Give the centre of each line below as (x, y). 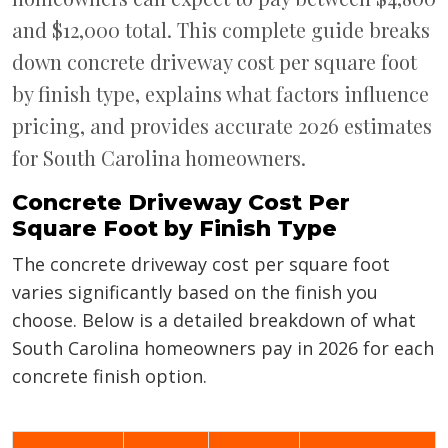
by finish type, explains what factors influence (220, 94)
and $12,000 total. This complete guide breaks (221, 30)
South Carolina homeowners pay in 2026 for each (223, 348)
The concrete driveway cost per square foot (201, 264)
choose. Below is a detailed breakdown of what (214, 320)
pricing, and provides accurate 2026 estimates (222, 126)
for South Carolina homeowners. (159, 158)
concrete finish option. (109, 376)
